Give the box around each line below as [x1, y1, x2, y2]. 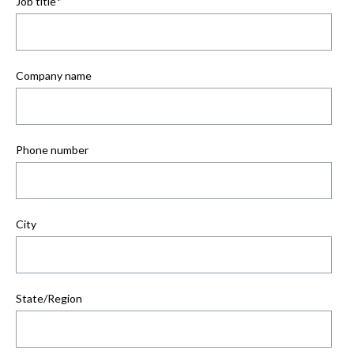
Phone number [16, 143, 88, 157]
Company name [16, 69, 92, 83]
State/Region [16, 292, 82, 306]
